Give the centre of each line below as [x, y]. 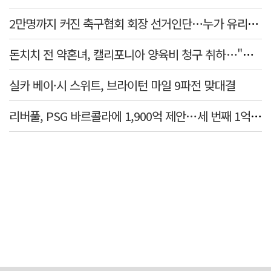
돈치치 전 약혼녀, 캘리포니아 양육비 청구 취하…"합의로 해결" [248, 54]
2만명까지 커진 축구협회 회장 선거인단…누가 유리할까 [253, 23]
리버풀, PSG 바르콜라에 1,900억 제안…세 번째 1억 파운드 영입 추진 [256, 116]
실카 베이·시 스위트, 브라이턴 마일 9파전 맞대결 [122, 85]
